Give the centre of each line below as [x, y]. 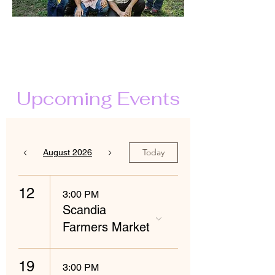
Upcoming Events [98, 99]
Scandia [84, 210]
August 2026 [68, 152]
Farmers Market [106, 227]
